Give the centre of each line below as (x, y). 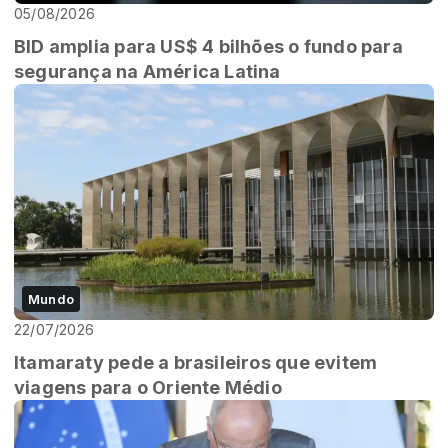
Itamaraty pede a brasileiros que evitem (196, 362)
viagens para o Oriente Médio (148, 387)
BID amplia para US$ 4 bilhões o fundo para (208, 46)
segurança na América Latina (147, 71)
